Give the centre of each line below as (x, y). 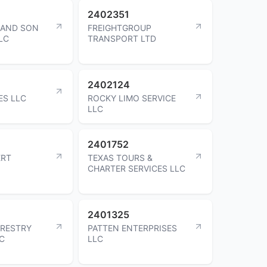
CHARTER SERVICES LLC (136, 168)
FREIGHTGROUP (119, 27)
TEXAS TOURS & (120, 157)
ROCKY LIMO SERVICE (132, 98)
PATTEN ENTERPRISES (132, 228)
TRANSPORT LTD (122, 38)
